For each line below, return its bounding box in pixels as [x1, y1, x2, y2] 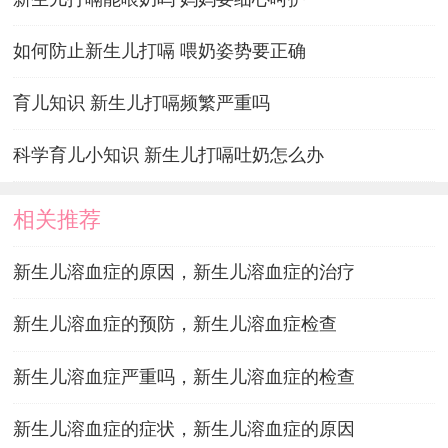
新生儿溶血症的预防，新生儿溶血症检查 [12, 314, 337, 335]
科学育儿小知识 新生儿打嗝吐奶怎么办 [12, 145, 324, 166]
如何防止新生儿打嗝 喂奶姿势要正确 [12, 40, 306, 61]
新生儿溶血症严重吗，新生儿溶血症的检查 [12, 366, 355, 387]
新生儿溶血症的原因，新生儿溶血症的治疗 [12, 262, 355, 283]
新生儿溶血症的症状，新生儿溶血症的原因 [12, 418, 355, 439]
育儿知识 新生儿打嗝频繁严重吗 [12, 93, 270, 113]
